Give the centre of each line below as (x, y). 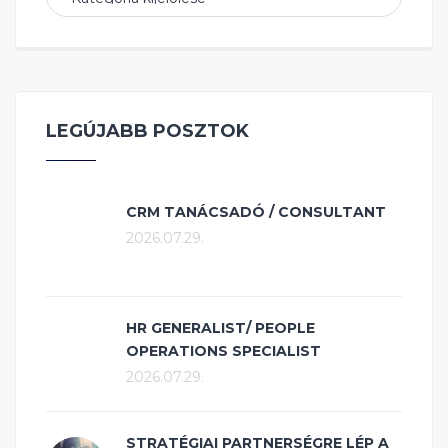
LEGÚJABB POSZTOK (147, 131)
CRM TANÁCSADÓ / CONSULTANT (256, 212)
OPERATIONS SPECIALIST (223, 351)
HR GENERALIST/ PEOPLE (220, 328)
